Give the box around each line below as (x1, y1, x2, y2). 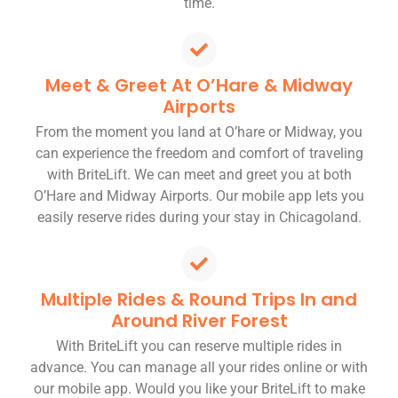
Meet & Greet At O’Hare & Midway (45, 73, 353, 99)
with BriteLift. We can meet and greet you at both (46, 166, 352, 184)
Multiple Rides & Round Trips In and (41, 287, 357, 313)
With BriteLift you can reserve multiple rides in (56, 338, 342, 355)
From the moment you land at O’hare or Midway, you (36, 123, 362, 141)
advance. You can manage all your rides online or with (30, 359, 368, 377)
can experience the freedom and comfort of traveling (35, 145, 363, 163)
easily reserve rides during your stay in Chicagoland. (36, 209, 362, 227)
